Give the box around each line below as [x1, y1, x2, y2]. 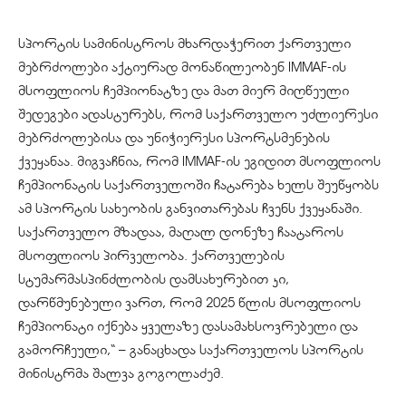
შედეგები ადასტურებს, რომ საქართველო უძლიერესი [18, 106, 378, 123]
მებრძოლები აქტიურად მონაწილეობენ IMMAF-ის [18, 59, 346, 76]
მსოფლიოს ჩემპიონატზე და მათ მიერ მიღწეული [18, 82, 349, 100]
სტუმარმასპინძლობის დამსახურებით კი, [18, 271, 289, 288]
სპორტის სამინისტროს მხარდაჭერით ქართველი [18, 35, 351, 53]
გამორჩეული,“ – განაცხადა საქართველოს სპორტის [18, 342, 363, 359]
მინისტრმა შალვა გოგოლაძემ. [18, 365, 224, 382]
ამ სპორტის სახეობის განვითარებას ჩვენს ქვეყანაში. [18, 200, 362, 217]
